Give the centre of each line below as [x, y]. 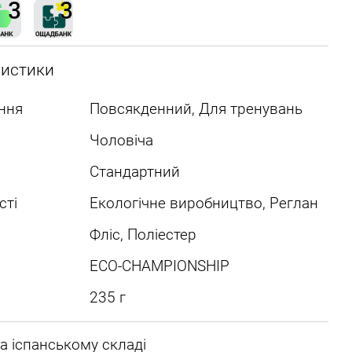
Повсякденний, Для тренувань [196, 109]
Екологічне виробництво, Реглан [203, 203]
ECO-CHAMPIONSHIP [159, 266]
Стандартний [134, 172]
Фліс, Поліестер [143, 235]
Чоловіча [121, 140]
